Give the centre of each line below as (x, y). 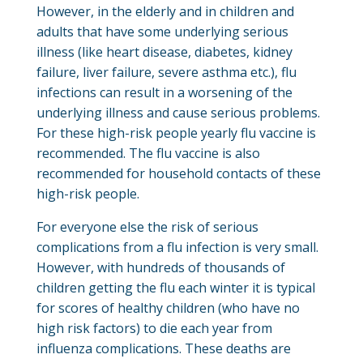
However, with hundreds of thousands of (160, 267)
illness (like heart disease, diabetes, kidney (164, 51)
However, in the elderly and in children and (165, 11)
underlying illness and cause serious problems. (178, 112)
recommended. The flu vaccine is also (148, 153)
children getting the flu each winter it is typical (175, 287)
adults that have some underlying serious (162, 31)
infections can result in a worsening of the (164, 92)
